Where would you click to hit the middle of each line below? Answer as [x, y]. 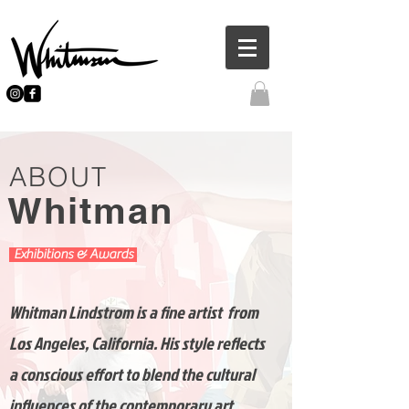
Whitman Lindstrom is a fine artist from [134, 312]
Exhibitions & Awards [73, 255]
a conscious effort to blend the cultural [132, 374]
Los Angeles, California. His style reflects [137, 343]
